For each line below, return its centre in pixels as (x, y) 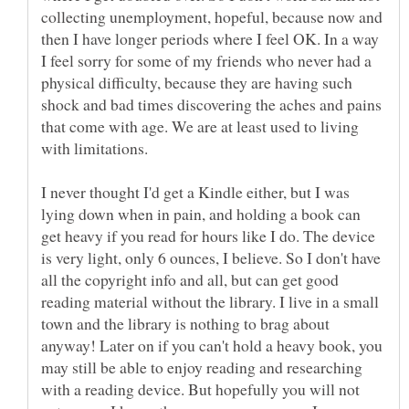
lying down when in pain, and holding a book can (201, 214)
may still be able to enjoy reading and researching (202, 367)
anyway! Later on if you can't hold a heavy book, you (212, 346)
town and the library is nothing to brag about (185, 324)
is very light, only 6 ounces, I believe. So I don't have (211, 258)
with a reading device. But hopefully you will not (200, 389)
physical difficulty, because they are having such (197, 83)
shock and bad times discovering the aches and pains (211, 105)
